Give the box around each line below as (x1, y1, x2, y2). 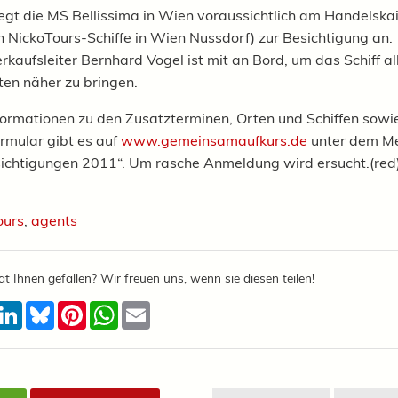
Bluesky (54, 299, 106, 318)
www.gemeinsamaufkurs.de (121, 131, 307, 150)
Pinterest (86, 299, 146, 318)
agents (31, 211, 77, 230)
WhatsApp (118, 299, 192, 318)
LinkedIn (22, 299, 77, 318)
